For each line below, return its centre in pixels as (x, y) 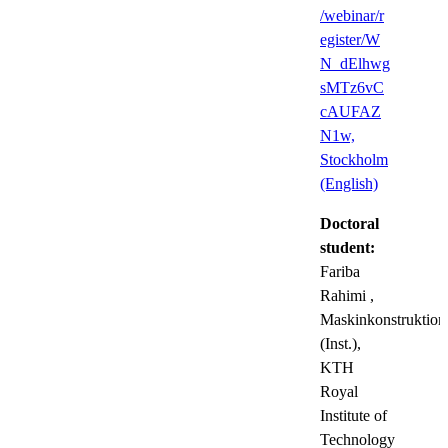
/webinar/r (352, 15)
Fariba (340, 271)
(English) (349, 183)
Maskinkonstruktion (383, 319)
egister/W (350, 39)
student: (347, 247)
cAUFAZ (350, 111)
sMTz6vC (352, 87)
